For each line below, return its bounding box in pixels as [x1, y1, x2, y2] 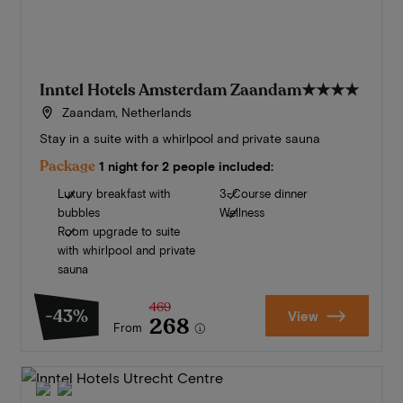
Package [39, 157, 95, 177]
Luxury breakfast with [57, 186, 171, 201]
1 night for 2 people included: [98, 158, 273, 175]
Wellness [219, 205, 264, 220]
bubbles [57, 205, 100, 220]
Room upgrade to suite [57, 224, 180, 239]
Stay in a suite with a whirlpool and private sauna [39, 130, 320, 147]
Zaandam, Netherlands [58, 104, 193, 121]
